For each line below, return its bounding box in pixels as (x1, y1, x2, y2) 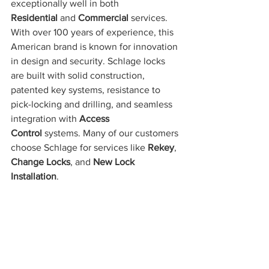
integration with (11, 113, 79, 124)
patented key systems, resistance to (11, 84, 163, 95)
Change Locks (11, 156, 70, 167)
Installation (11, 171, 56, 181)
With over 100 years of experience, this (11, 26, 176, 37)
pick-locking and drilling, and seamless (11, 98, 175, 109)
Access (79, 113, 112, 124)
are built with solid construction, (11, 70, 147, 80)
